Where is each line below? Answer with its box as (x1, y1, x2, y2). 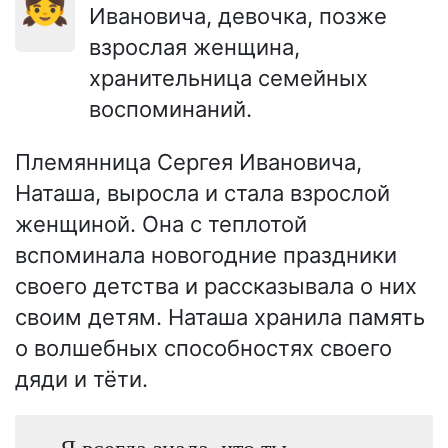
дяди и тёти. (15, 366, 148, 393)
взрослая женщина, (89, 34, 300, 61)
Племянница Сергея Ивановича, (15, 149, 362, 176)
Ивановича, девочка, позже (89, 3, 387, 30)
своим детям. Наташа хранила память (15, 304, 425, 331)
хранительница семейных (89, 65, 368, 92)
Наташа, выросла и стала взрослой (15, 180, 390, 207)
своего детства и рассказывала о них (15, 273, 417, 300)
